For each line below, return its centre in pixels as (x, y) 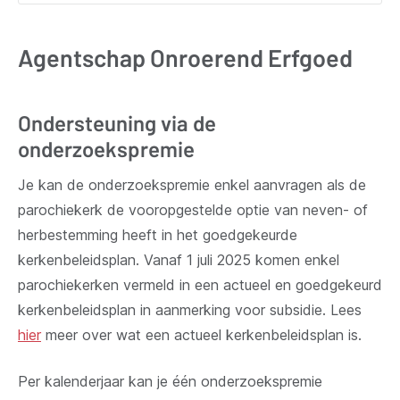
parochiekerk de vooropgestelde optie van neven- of (193, 210)
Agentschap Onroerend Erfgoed (185, 57)
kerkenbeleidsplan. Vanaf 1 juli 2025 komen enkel (179, 260)
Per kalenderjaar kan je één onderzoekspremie (170, 381)
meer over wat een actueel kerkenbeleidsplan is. (201, 335)
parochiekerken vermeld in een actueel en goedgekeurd (200, 285)
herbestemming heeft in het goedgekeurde (158, 235)
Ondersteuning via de (117, 123)
